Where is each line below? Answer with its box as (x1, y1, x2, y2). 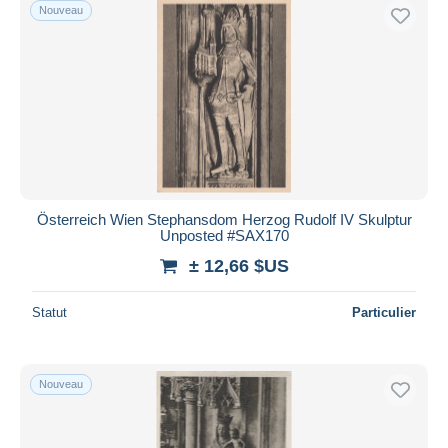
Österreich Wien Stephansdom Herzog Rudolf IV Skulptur (36, 210, 412, 228)
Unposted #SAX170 (159, 226, 289, 244)
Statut (32, 304, 67, 320)
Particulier (352, 304, 416, 320)
